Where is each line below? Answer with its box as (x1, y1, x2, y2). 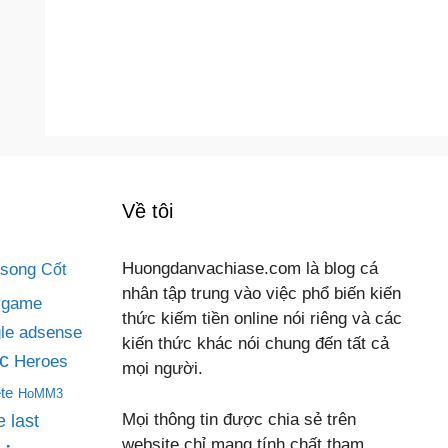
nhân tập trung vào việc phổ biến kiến (122, 284, 401, 303)
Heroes (14, 351, 68, 371)
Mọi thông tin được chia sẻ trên (122, 409, 356, 429)
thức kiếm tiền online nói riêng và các (122, 309, 402, 328)
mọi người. (122, 359, 203, 378)
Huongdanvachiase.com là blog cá (122, 259, 378, 278)
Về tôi (122, 200, 173, 222)
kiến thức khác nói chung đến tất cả (122, 334, 389, 353)
